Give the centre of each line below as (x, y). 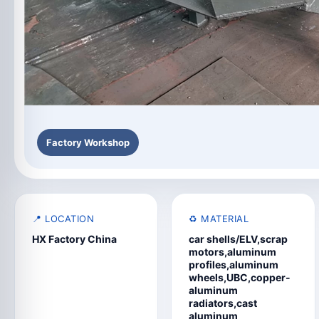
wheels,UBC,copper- (240, 277)
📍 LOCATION (63, 219)
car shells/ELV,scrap (239, 239)
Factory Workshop (88, 142)
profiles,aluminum (234, 265)
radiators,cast (223, 303)
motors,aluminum (233, 252)
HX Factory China (74, 239)
